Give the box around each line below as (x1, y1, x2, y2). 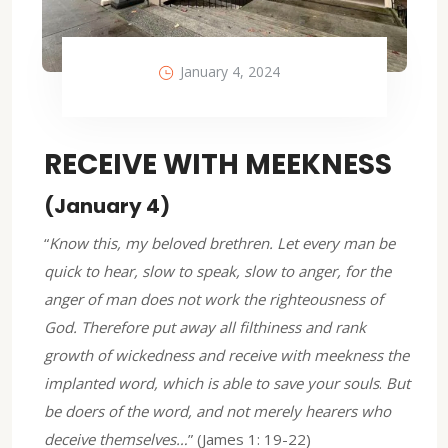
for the (345, 260, 391, 281)
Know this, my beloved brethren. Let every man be (49, 232, 395, 253)
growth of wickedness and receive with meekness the (44, 344, 409, 365)
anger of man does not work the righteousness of (44, 288, 383, 309)
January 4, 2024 (180, 61, 280, 81)
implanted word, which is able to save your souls (44, 372, 379, 393)
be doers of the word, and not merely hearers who (44, 400, 391, 421)
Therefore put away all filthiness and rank (81, 316, 366, 337)
